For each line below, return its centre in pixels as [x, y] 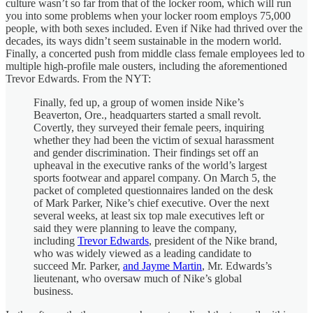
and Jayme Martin [162, 265]
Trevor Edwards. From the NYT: [78, 78]
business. [53, 291]
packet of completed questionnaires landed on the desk [153, 190]
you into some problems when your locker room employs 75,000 [148, 15]
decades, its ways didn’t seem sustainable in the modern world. [144, 41]
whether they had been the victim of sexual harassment [154, 140]
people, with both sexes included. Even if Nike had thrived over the [154, 28]
